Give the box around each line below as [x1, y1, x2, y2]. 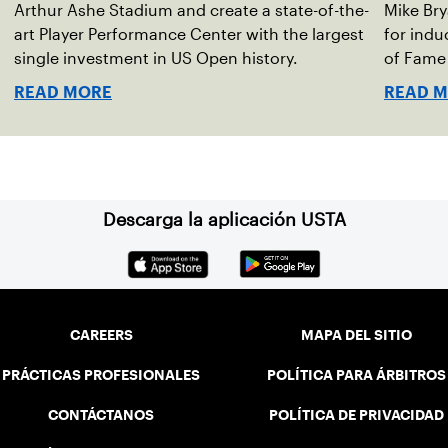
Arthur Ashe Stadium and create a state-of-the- [14, 2, 369, 19]
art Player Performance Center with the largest [14, 26, 364, 43]
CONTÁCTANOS [48, 410, 155, 421]
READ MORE [14, 87, 112, 98]
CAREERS [69, 330, 133, 341]
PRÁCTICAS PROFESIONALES [2, 370, 201, 381]
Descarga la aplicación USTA [102, 210, 346, 230]
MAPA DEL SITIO [301, 330, 413, 341]
